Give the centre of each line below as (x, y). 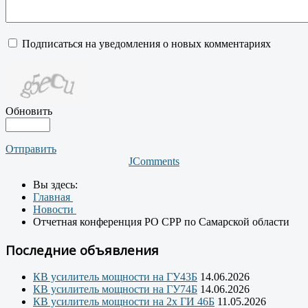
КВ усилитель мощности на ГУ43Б (115, 277)
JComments (154, 161)
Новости (55, 209)
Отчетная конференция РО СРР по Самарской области (161, 221)
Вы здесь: (58, 184)
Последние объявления (82, 250)
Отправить (31, 148)
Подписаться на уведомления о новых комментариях (146, 43)
